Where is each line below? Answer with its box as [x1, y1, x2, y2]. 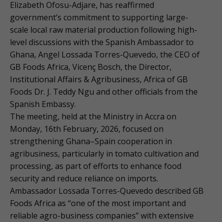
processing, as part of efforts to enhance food [10, 160, 181, 171]
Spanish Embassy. [10, 98, 76, 110]
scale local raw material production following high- [10, 24, 197, 35]
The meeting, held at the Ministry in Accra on [10, 111, 176, 122]
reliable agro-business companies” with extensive [10, 210, 194, 221]
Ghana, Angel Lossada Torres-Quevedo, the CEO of [10, 49, 200, 60]
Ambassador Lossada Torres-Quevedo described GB [10, 185, 204, 196]
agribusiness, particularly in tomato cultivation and [10, 148, 199, 159]
